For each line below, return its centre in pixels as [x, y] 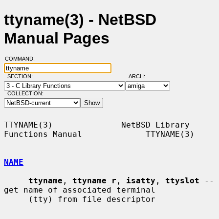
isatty [141, 180]
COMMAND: [22, 59]
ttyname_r [94, 180]
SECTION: [22, 77]
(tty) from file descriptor [16, 199]
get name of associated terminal [80, 190]
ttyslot [182, 180]
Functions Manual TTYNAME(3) [99, 134]
